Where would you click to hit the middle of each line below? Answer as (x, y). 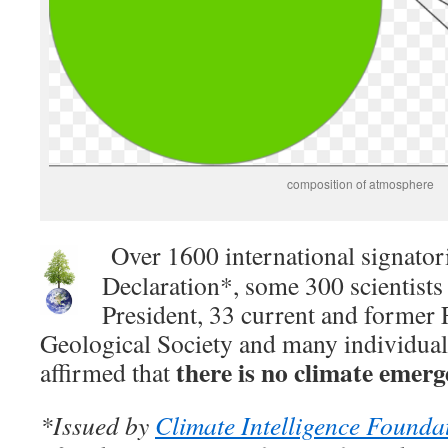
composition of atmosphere (360, 184)
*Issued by (97, 425)
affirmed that (108, 372)
